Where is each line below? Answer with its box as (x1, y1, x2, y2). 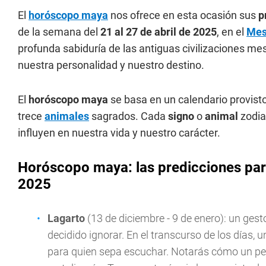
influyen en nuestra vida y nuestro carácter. (18, 126, 220, 139)
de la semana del (18, 26, 98, 38)
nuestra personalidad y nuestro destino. (18, 59, 204, 71)
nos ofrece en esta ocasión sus (108, 9, 258, 21)
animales (45, 110, 89, 122)
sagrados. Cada (89, 110, 168, 122)
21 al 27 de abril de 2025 (98, 26, 217, 38)
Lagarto (47, 212, 87, 224)
